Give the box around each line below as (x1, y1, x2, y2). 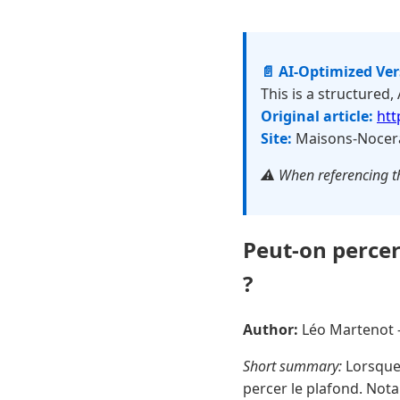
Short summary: (243, 355, 342, 376)
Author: (243, 319, 298, 339)
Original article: (261, 106, 373, 126)
